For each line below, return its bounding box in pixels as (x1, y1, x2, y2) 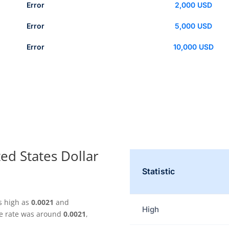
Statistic (142, 166, 175, 177)
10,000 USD (173, 42, 214, 51)
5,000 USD (174, 21, 212, 30)
